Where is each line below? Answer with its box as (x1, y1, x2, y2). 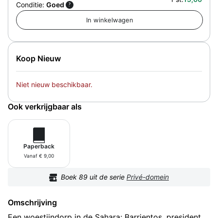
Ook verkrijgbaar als (8, 102, 82, 112)
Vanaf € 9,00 (24, 153, 54, 159)
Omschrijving (8, 198, 57, 208)
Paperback (23, 143, 54, 150)
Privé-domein (127, 173, 169, 182)
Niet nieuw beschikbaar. (16, 80, 92, 89)
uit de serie (88, 173, 127, 182)
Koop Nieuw (16, 54, 61, 64)
